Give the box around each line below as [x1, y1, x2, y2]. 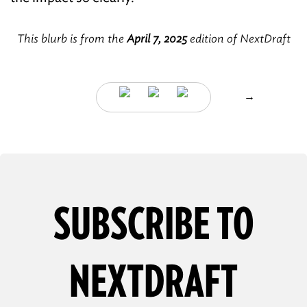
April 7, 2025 [126, 32, 187, 45]
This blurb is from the [16, 32, 127, 45]
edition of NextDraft [186, 32, 291, 45]
